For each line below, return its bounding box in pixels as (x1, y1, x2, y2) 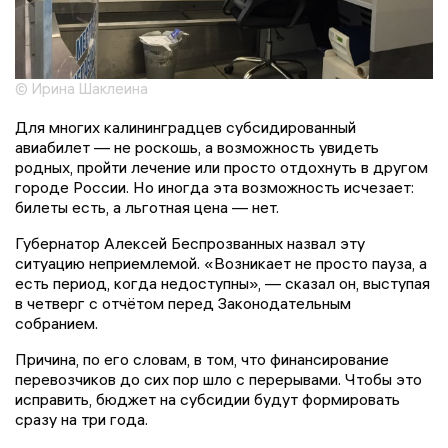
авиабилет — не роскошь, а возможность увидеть (15, 137, 379, 158)
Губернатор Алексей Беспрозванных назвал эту (15, 233, 365, 254)
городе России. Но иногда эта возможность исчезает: (15, 177, 414, 198)
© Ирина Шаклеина (15, 79, 148, 99)
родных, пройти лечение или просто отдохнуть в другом (15, 157, 428, 178)
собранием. (15, 313, 98, 334)
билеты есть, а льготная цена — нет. (15, 197, 279, 218)
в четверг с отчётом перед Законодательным (15, 293, 351, 314)
